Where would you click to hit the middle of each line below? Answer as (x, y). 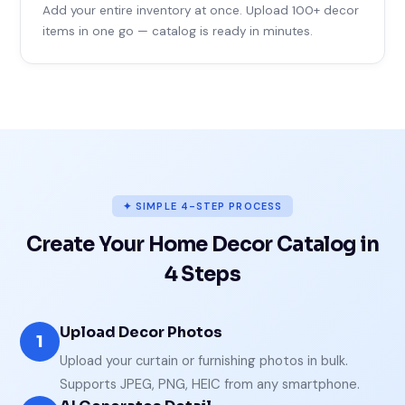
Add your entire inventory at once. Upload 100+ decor (201, 11)
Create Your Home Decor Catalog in (202, 245)
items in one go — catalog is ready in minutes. (178, 32)
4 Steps (202, 274)
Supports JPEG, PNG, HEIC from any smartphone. (210, 385)
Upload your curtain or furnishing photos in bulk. (204, 361)
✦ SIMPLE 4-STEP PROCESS (202, 207)
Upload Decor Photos (141, 333)
